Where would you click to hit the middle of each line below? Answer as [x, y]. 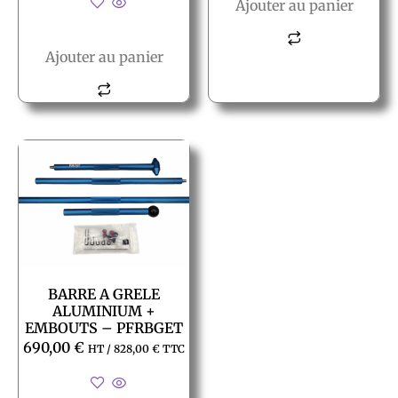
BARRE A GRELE [104, 294]
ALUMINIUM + [104, 310]
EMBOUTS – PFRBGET [104, 327]
